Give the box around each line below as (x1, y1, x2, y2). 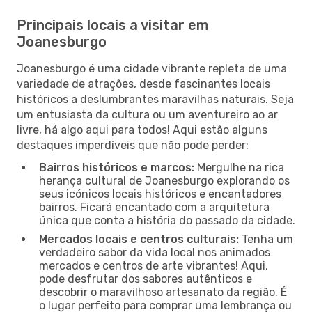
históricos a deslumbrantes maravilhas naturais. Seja (17, 92, 294, 106)
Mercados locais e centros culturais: (39, 232, 239, 246)
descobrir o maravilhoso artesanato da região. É (39, 285, 287, 299)
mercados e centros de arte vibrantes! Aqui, (39, 258, 268, 272)
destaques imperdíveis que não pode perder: (17, 138, 249, 152)
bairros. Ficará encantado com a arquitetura (39, 200, 270, 214)
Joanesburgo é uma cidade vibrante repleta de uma (17, 61, 287, 75)
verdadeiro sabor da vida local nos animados (39, 245, 270, 259)
